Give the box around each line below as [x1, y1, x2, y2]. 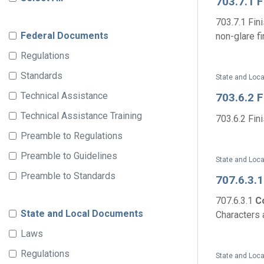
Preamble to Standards [21, 170, 115, 181]
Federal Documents [21, 30, 108, 41]
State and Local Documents [21, 208, 143, 219]
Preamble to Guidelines [21, 150, 117, 161]
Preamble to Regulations [21, 130, 123, 141]
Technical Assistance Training [21, 110, 142, 121]
